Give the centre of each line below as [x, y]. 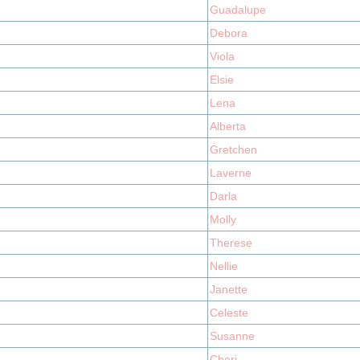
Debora [229, 33]
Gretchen [233, 149]
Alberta [228, 126]
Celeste [229, 313]
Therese [231, 243]
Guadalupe [238, 10]
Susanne [232, 336]
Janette [229, 289]
